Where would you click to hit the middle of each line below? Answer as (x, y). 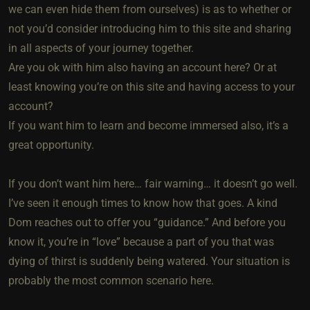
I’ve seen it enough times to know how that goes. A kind (143, 203)
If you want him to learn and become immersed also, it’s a (148, 125)
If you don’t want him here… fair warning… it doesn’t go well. (153, 183)
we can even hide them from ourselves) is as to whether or (150, 9)
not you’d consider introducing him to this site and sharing (150, 28)
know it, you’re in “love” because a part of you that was (141, 241)
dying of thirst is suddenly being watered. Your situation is (149, 261)
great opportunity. (51, 145)
